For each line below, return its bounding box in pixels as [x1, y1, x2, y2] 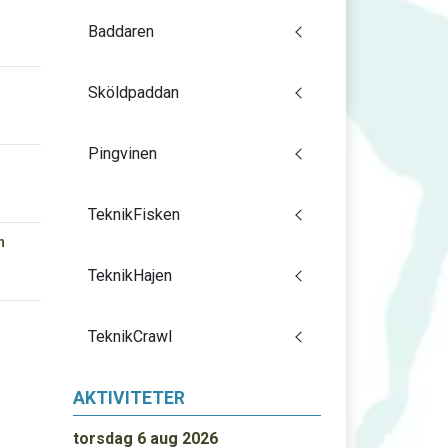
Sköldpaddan [87, 83, 179, 102]
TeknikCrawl [87, 327, 172, 346]
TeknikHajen [87, 266, 172, 285]
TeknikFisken [87, 205, 180, 224]
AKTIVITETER [72, 388, 185, 408]
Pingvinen [87, 144, 157, 163]
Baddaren [87, 22, 154, 41]
